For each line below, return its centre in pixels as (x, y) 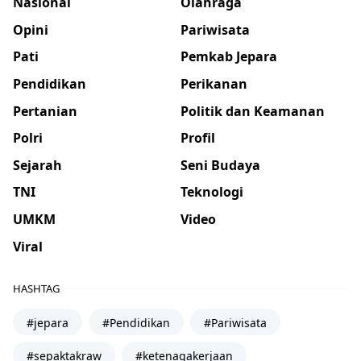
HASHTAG (36, 289)
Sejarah (37, 165)
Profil (198, 137)
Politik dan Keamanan (253, 111)
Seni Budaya (220, 165)
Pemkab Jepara (229, 56)
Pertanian (45, 111)
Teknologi (212, 192)
